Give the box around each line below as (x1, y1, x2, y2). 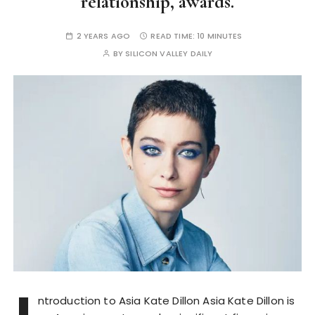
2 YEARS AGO (76, 30, 131, 41)
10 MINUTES (197, 30, 243, 41)
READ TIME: (150, 30, 198, 41)
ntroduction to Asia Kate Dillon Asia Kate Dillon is (37, 292, 295, 308)
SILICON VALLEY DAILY (125, 48, 213, 59)
